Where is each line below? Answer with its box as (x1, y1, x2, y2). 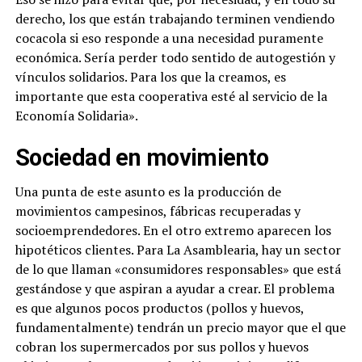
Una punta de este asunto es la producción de (15, 182, 281, 200)
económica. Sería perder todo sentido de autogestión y (15, 48, 335, 66)
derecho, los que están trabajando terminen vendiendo (15, 9, 335, 27)
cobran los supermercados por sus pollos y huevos (15, 337, 309, 356)
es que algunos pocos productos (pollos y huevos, (15, 298, 304, 317)
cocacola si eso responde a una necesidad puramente (15, 28, 323, 47)
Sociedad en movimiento (15, 143, 268, 171)
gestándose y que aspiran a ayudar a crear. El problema (15, 279, 335, 297)
